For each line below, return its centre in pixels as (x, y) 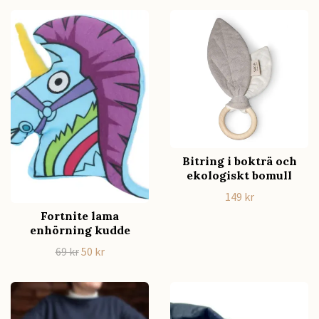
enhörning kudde (80, 230)
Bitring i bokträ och (239, 161)
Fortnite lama (80, 216)
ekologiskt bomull (239, 175)
